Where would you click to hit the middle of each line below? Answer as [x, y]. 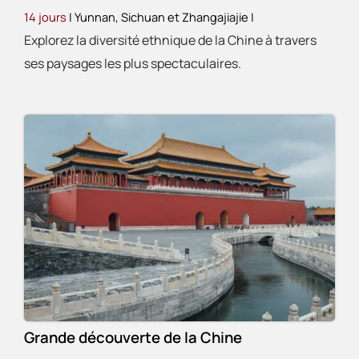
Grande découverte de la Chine [133, 338]
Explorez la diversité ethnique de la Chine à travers [170, 40]
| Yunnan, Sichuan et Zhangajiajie [159, 17]
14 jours [45, 17]
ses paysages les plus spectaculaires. [133, 64]
